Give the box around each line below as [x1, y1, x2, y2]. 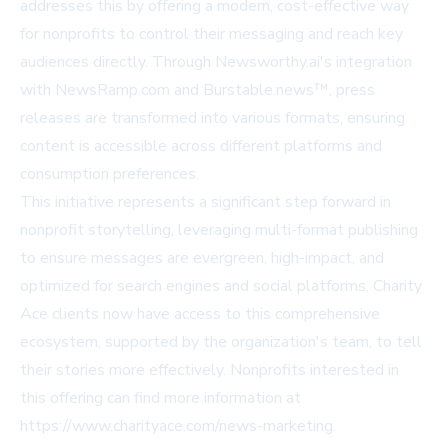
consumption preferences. [20, 162, 199, 185]
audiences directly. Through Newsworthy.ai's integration [20, 50, 412, 73]
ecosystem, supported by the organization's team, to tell [20, 330, 422, 353]
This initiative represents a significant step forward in [20, 190, 391, 213]
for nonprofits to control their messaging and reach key [20, 22, 403, 45]
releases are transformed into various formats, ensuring [20, 106, 405, 129]
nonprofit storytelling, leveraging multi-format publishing [20, 218, 418, 241]
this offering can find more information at [20, 386, 301, 409]
